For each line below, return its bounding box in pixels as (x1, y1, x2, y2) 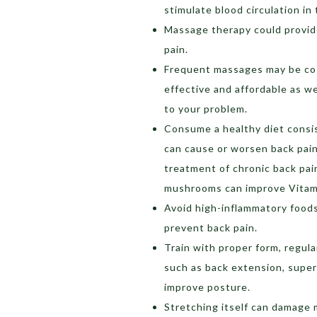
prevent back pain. (164, 221, 258, 234)
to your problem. (164, 102, 248, 115)
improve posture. (164, 280, 253, 293)
